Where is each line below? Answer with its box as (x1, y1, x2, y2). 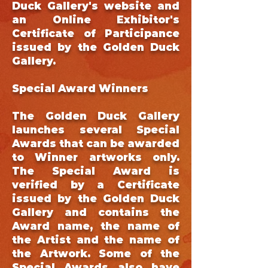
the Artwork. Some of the (12, 248, 179, 260)
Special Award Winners (12, 83, 148, 95)
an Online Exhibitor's (12, 14, 179, 26)
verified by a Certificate (12, 179, 179, 191)
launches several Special (12, 124, 179, 136)
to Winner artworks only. (12, 151, 179, 163)
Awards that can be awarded (12, 138, 179, 150)
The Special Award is (12, 165, 179, 177)
